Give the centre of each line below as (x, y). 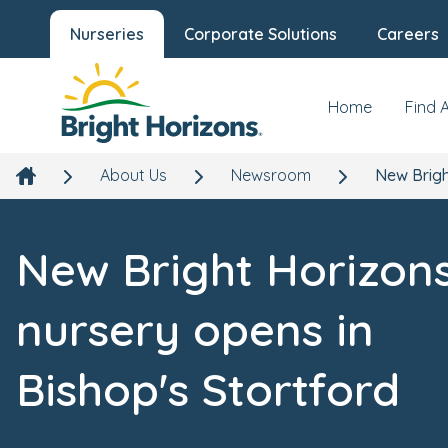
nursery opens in (195, 329)
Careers (408, 34)
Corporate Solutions (260, 34)
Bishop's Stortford (208, 389)
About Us (133, 175)
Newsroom (271, 175)
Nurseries (107, 34)
